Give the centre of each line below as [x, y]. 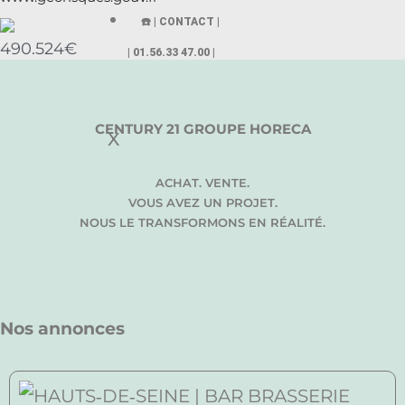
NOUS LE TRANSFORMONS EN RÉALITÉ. [202, 223]
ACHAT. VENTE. [202, 183]
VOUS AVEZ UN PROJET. [202, 203]
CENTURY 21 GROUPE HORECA [202, 129]
